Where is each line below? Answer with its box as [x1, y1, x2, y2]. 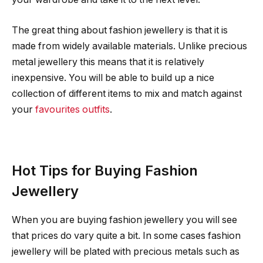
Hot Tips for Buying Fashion [12, 162, 198, 180]
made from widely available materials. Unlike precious [12, 40, 247, 52]
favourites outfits [35, 103, 110, 115]
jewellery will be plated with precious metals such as [12, 245, 240, 257]
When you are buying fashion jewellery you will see [12, 214, 237, 225]
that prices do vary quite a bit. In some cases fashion [12, 230, 241, 241]
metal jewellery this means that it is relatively [12, 56, 204, 68]
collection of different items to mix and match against [12, 87, 242, 99]
